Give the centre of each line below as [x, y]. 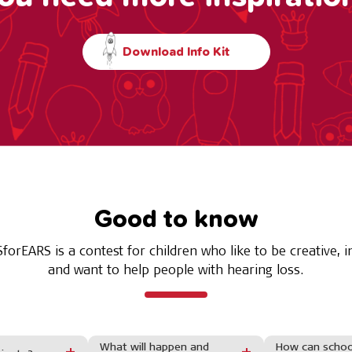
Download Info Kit [176, 51]
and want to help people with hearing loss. [176, 269]
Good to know [176, 220]
